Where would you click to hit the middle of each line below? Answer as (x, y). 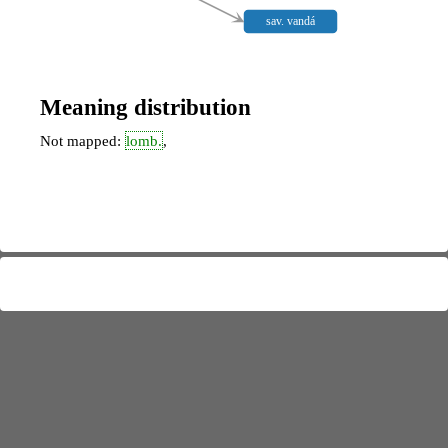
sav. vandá (291, 21)
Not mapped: (82, 141)
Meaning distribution (145, 106)
